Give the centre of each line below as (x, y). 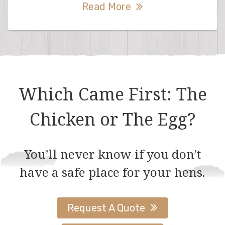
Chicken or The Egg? (113, 119)
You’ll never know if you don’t (113, 154)
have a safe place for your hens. (113, 172)
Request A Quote (106, 208)
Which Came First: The (113, 94)
